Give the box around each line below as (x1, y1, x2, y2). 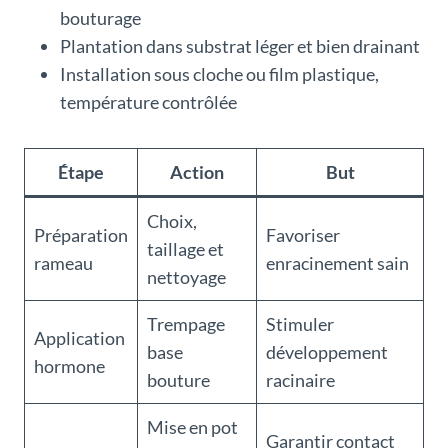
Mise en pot (147, 416, 238, 439)
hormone (34, 355, 105, 378)
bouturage (60, 7, 141, 30)
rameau (34, 252, 93, 275)
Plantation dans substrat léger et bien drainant (60, 35, 420, 58)
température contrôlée (60, 91, 237, 114)
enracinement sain (266, 252, 409, 275)
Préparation (34, 224, 128, 247)
